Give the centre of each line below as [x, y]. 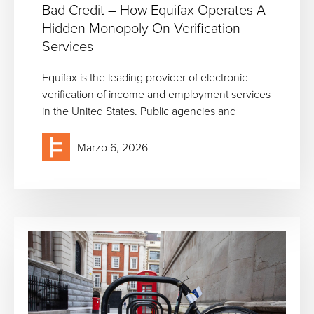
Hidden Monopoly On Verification [141, 28]
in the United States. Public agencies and [139, 111]
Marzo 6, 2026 [112, 148]
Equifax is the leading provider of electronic [145, 77]
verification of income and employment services [156, 94]
